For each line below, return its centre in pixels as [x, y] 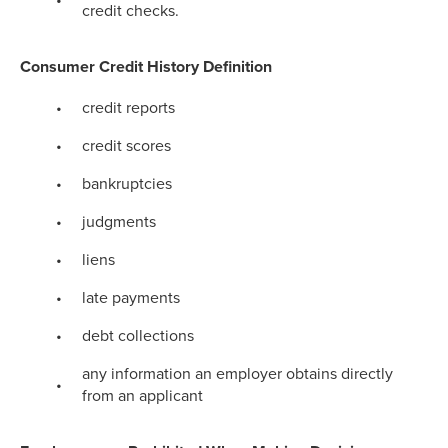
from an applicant [143, 395]
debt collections [138, 335]
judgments [119, 221]
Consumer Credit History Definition [146, 66]
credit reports [129, 107]
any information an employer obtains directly [238, 373]
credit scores [127, 145]
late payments [131, 297]
